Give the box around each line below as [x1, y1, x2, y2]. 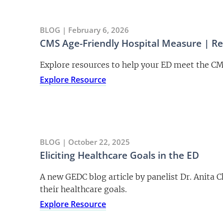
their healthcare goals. [40, 184, 127, 194]
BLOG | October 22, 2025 [40, 136, 130, 147]
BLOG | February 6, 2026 [40, 24, 129, 35]
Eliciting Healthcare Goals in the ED [40, 148, 199, 162]
